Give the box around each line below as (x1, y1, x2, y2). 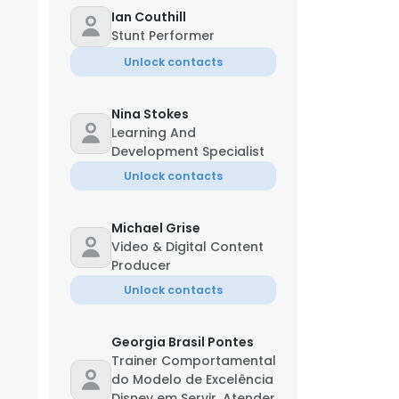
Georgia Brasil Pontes (111, 333, 254, 351)
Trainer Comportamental (111, 352, 276, 370)
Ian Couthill (111, 8, 186, 26)
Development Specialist (111, 142, 265, 160)
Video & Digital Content (111, 238, 264, 256)
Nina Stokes (111, 105, 189, 123)
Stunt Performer (111, 27, 215, 45)
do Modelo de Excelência (111, 370, 273, 388)
